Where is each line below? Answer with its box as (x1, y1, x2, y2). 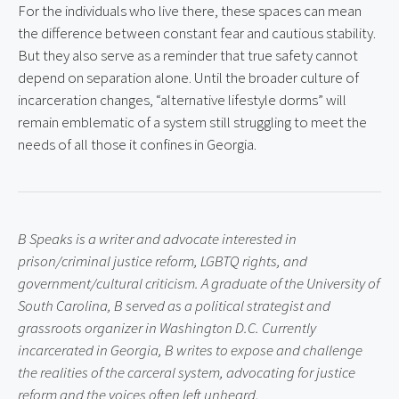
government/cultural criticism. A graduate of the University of (18, 273, 379, 294)
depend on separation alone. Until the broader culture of (18, 68, 359, 88)
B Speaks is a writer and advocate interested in (18, 229, 297, 249)
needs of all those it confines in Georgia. (18, 134, 256, 155)
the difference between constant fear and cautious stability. (18, 23, 376, 44)
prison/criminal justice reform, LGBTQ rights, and (18, 251, 307, 272)
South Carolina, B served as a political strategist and (18, 296, 330, 316)
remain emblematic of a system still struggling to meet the (18, 112, 367, 133)
